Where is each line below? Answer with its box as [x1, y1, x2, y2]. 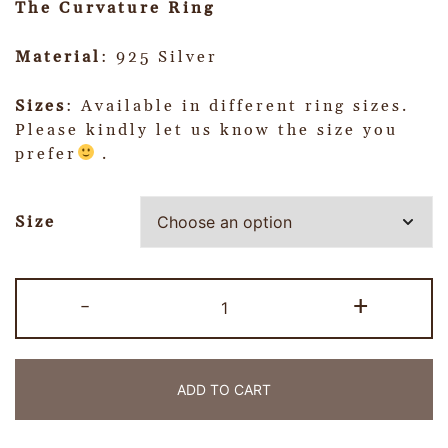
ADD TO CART [177, 381, 271, 399]
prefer [15, 143, 77, 164]
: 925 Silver [101, 46, 218, 67]
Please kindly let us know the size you [15, 119, 398, 140]
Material [15, 46, 101, 67]
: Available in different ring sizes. [66, 95, 409, 116]
